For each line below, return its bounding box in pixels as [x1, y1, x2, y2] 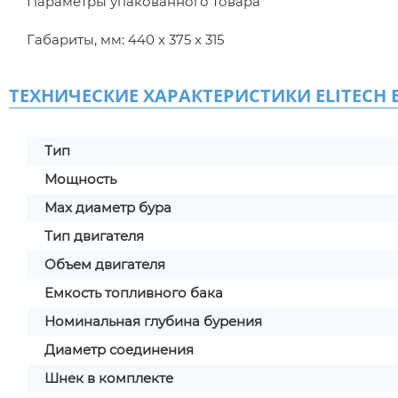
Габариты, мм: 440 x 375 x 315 [27, 31, 224, 48]
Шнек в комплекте [44, 370, 173, 386]
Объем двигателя [44, 256, 165, 273]
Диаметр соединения [44, 341, 194, 358]
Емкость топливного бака [44, 284, 223, 301]
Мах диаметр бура [44, 199, 171, 216]
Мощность [44, 171, 116, 187]
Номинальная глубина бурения [44, 313, 262, 330]
